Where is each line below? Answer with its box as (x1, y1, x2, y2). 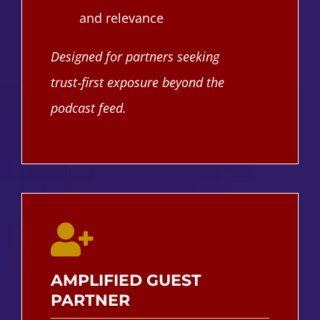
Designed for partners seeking (50, 47, 219, 65)
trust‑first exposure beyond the (50, 73, 224, 91)
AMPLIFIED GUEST (50, 270, 201, 290)
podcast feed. (50, 99, 126, 116)
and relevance (79, 9, 164, 26)
